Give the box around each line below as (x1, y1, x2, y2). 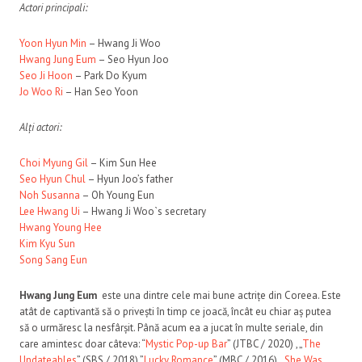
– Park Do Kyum (73, 68, 147, 82)
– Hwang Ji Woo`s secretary (80, 204, 206, 218)
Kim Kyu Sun (19, 236, 75, 250)
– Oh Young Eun (80, 187, 154, 202)
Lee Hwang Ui (19, 204, 80, 218)
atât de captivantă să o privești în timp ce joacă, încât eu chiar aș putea (19, 304, 331, 318)
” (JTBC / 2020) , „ (227, 336, 302, 351)
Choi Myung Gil (19, 155, 88, 170)
